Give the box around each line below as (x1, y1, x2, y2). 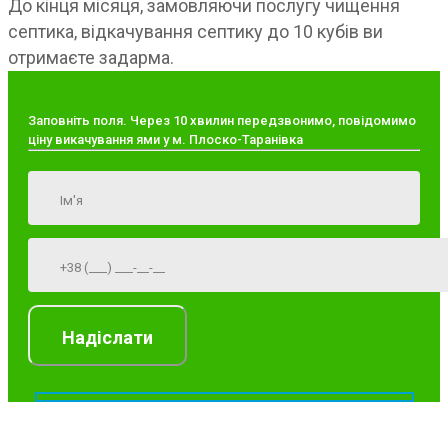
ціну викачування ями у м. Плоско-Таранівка (28, 132, 303, 148)
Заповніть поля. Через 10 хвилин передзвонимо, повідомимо (28, 113, 416, 129)
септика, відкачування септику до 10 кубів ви (8, 21, 383, 43)
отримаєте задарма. (8, 47, 174, 69)
